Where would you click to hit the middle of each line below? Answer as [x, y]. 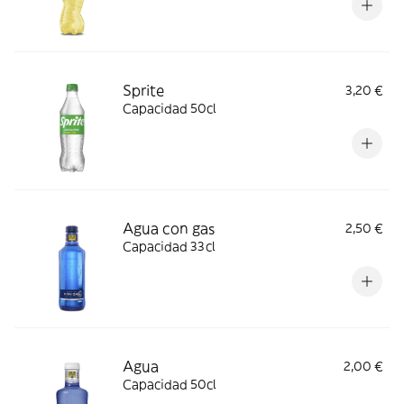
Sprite [143, 90]
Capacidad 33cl [169, 246]
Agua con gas [169, 228]
